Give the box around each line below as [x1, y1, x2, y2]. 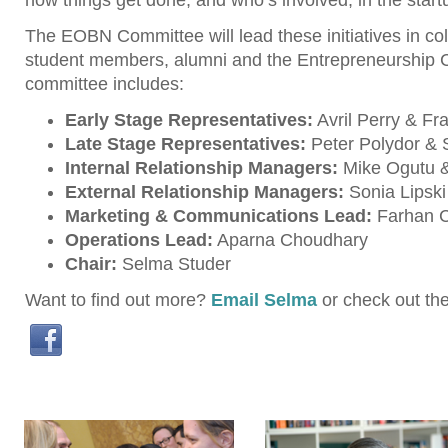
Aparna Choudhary [213, 230, 368, 251]
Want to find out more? [25, 290, 211, 311]
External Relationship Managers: [65, 182, 344, 203]
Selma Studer [117, 254, 231, 275]
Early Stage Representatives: [65, 110, 313, 131]
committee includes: [25, 74, 184, 95]
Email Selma [211, 290, 317, 311]
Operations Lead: [65, 230, 213, 251]
